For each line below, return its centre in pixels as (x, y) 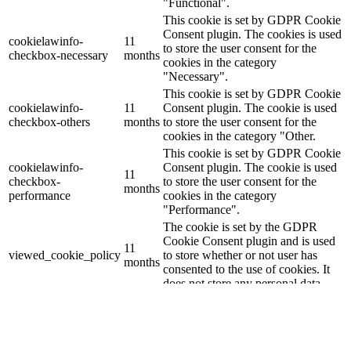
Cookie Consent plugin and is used (249, 241)
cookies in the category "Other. (239, 136)
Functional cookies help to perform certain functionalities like (157, 330)
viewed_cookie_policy (65, 255)
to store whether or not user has (240, 255)
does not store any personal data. (243, 284)
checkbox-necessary (58, 56)
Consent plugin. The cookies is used (252, 34)
